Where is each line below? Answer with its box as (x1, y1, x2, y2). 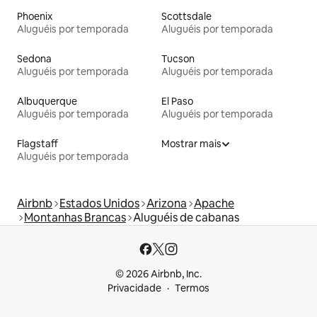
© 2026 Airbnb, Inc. (115, 267, 202, 281)
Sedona (17, 52, 52, 66)
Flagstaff (17, 137, 58, 151)
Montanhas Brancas (24, 210, 126, 226)
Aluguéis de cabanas (133, 210, 239, 226)
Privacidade (108, 282, 161, 295)
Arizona (146, 196, 187, 212)
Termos (175, 282, 209, 295)
